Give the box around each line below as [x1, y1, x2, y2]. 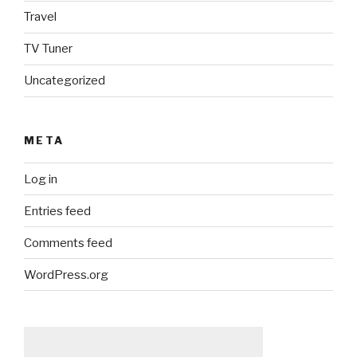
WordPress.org [24, 267, 108, 282]
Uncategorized [24, 73, 105, 88]
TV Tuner [24, 41, 73, 57]
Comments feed [24, 235, 112, 250]
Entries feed [24, 203, 91, 218]
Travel [24, 10, 57, 25]
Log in [24, 171, 57, 186]
